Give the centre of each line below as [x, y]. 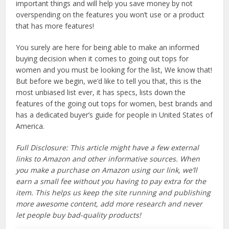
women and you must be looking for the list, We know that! [114, 70]
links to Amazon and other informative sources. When [108, 159]
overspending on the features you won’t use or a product [110, 15]
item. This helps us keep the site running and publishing [113, 193]
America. [30, 126]
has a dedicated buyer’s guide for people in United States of [114, 115]
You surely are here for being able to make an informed [108, 48]
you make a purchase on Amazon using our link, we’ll [107, 170]
